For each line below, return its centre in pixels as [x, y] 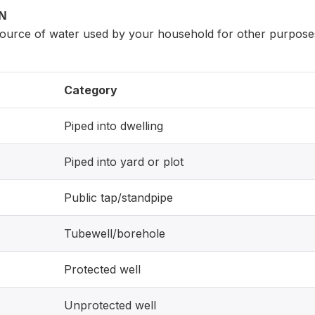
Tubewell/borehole [115, 233]
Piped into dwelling [114, 126]
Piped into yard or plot [124, 162]
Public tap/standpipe [118, 198]
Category [91, 90]
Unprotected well [110, 305]
